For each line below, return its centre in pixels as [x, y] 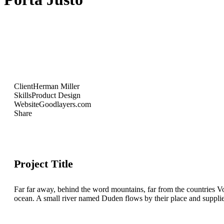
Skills [23, 95]
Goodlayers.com [65, 104]
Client [23, 86]
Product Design [56, 95]
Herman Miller [56, 86]
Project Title [43, 164]
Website [26, 104]
